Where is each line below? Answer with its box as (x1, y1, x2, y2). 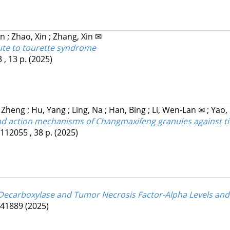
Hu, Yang (31, 104, 68, 116)
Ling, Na (71, 104, 105, 116)
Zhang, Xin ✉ (52, 31, 102, 43)
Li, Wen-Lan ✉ (151, 104, 207, 116)
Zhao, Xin (11, 31, 49, 43)
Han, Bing (108, 104, 148, 116)
